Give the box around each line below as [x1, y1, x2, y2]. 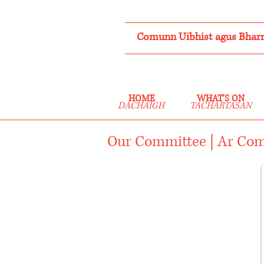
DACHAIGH [117, 100, 164, 112]
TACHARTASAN [189, 100, 252, 112]
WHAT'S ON [196, 93, 245, 105]
